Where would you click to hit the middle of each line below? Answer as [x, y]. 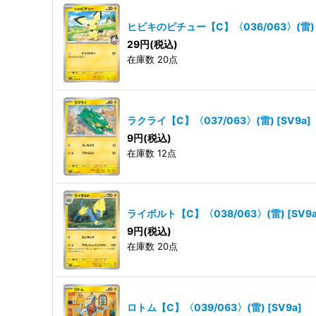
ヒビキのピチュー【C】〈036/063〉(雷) [221, 27]
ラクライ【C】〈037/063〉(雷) [201, 120]
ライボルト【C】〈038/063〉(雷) [206, 214]
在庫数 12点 [152, 153]
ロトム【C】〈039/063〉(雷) [196, 307]
